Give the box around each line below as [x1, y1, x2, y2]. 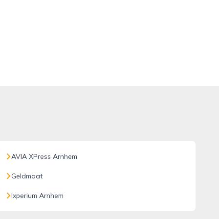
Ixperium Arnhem [11, 191, 64, 200]
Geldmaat [11, 172, 43, 180]
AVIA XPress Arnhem [11, 152, 77, 161]
